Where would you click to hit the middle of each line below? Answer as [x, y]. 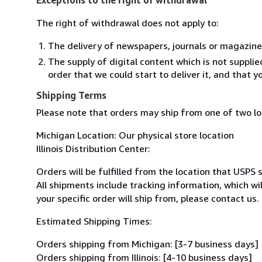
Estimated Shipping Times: [94, 221]
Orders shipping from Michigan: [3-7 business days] [147, 244]
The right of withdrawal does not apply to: [127, 23]
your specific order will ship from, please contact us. [148, 198]
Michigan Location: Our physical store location [135, 135]
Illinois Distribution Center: [93, 148]
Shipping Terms [71, 95]
